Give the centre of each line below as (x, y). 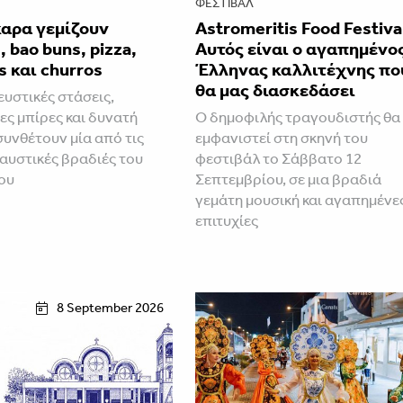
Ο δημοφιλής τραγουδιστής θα (298, 117)
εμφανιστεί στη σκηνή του (282, 138)
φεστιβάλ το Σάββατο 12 (279, 159)
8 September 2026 (111, 308)
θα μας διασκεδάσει (276, 90)
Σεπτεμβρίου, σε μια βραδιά (289, 179)
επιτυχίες (227, 221)
